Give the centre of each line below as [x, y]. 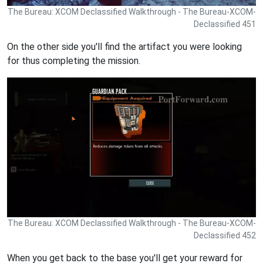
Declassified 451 [225, 24]
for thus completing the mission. [74, 60]
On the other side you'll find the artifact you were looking [124, 46]
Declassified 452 [225, 235]
